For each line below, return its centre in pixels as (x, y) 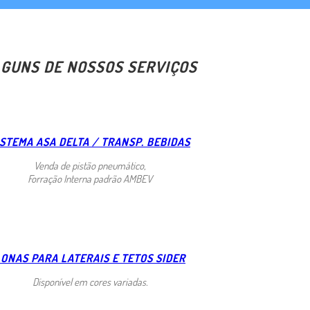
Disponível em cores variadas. (90, 282)
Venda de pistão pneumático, (90, 165)
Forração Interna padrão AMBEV (90, 179)
